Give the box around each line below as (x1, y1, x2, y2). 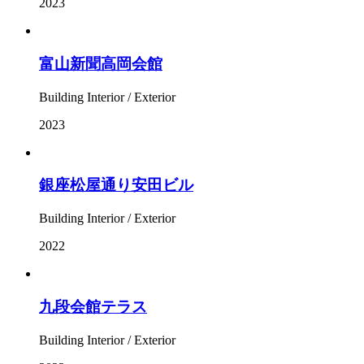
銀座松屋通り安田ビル (39, 176, 193, 194)
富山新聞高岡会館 (39, 55, 162, 73)
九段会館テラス (39, 297, 147, 315)
